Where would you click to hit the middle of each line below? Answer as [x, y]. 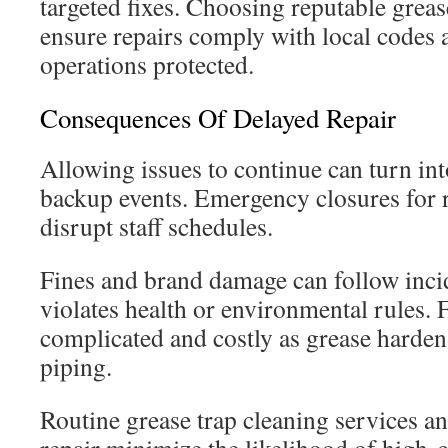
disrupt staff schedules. [156, 226]
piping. [76, 366]
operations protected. [147, 64]
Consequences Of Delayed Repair [218, 118]
